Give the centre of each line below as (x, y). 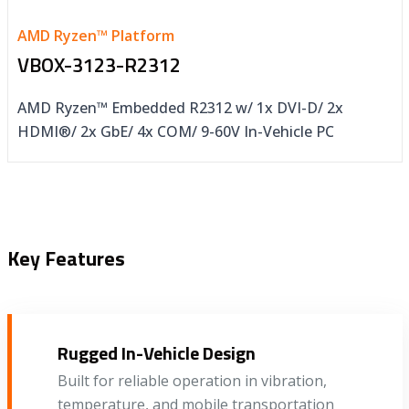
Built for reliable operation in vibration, (192, 380)
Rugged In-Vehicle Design (156, 352)
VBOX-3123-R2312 (99, 64)
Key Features (66, 258)
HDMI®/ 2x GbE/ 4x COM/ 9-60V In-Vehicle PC (175, 131)
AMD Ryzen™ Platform (95, 35)
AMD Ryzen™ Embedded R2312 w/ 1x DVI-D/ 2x (180, 107)
